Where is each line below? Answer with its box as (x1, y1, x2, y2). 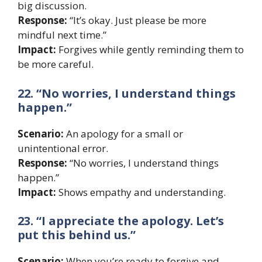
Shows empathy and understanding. (56, 185, 226, 199)
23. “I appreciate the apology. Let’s (18, 213, 224, 229)
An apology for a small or (64, 126, 183, 140)
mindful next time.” (18, 28, 106, 42)
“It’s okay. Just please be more (67, 13, 206, 27)
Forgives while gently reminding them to (56, 43, 244, 57)
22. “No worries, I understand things (18, 85, 236, 101)
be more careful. (18, 57, 94, 71)
